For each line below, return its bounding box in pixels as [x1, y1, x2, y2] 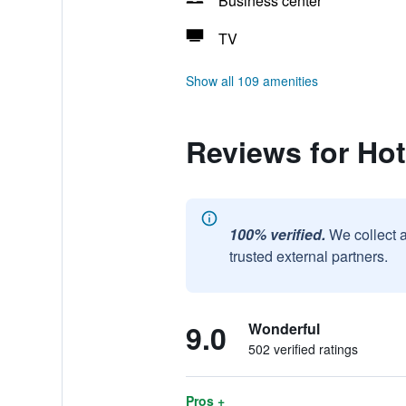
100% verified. [228, 224, 325, 245]
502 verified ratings [247, 340, 358, 358]
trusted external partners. [228, 246, 388, 266]
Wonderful [247, 318, 320, 339]
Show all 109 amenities [185, 72, 318, 90]
